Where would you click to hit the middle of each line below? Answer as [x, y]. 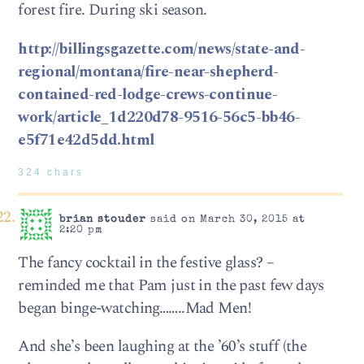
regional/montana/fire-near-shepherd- [148, 71]
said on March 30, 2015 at [225, 220]
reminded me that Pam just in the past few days [171, 285]
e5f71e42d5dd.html [86, 140]
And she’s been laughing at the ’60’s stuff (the [162, 346]
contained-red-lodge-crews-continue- [148, 94]
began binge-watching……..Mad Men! [134, 308]
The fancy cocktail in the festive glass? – [146, 262]
